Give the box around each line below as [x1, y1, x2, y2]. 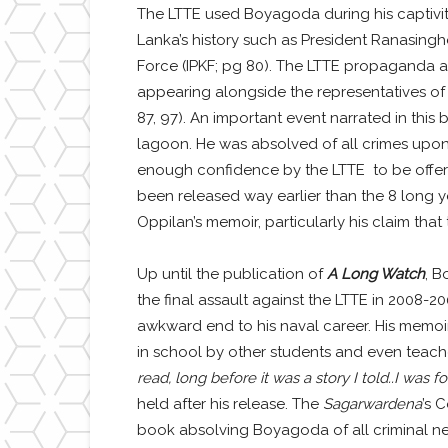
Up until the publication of [136, 265, 327, 284]
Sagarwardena [322, 395, 422, 414]
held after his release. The [136, 395, 323, 414]
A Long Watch [326, 265, 425, 284]
